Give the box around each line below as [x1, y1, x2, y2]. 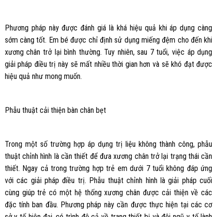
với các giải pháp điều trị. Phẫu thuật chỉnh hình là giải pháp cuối [4, 176, 213, 186]
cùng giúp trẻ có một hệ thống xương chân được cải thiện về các [4, 188, 213, 198]
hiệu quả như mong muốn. [4, 72, 82, 81]
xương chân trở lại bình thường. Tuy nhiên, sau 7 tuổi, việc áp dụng [4, 47, 213, 57]
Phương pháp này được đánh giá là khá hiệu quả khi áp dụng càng [4, 23, 213, 33]
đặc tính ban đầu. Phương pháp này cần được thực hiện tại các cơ [4, 200, 213, 210]
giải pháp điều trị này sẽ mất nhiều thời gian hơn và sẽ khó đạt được [4, 60, 213, 69]
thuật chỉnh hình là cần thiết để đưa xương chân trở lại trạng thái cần [4, 152, 213, 161]
